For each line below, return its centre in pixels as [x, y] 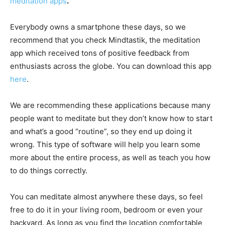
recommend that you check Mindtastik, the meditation [105, 40]
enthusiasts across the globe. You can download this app [111, 66]
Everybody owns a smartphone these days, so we [98, 27]
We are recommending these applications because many [110, 105]
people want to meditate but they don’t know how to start [111, 118]
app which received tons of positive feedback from [100, 53]
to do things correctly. [49, 170]
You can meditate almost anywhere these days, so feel [106, 196]
